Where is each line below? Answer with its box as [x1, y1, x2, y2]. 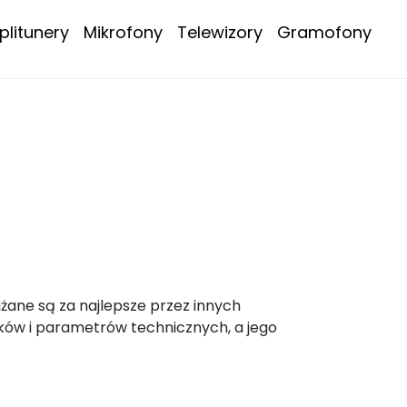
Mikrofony [84, 21, 163, 44]
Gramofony [277, 21, 372, 44]
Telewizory [177, 21, 263, 44]
